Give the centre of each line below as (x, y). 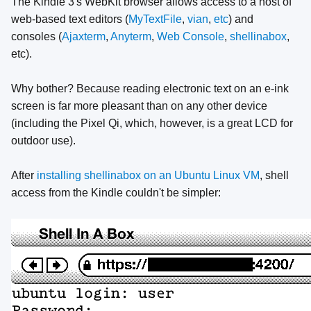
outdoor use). (43, 141)
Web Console (191, 37)
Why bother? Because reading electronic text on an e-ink (150, 89)
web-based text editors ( (70, 19)
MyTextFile (155, 19)
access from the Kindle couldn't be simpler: (116, 193)
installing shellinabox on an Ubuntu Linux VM (148, 176)
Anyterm (131, 37)
